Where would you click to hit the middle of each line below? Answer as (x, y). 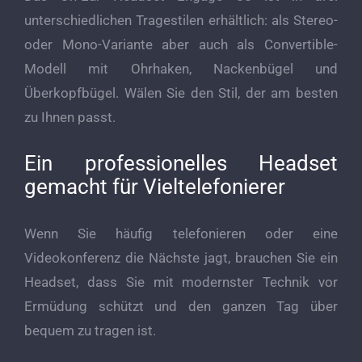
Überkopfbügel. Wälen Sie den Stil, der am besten (181, 93)
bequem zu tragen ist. (90, 330)
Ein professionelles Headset (181, 163)
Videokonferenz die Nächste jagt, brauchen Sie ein (181, 257)
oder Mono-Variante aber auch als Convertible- (181, 45)
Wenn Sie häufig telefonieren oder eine (181, 233)
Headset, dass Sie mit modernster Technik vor (181, 282)
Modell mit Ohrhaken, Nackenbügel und (181, 69)
